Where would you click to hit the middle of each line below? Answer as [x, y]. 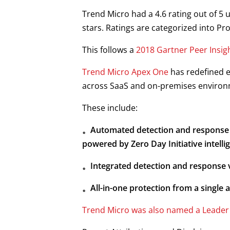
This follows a [109, 50]
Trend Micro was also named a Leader [156, 210]
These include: [110, 108]
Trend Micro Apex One [125, 72]
